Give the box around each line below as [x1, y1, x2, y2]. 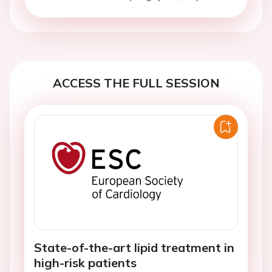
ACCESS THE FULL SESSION [52, 75, 220, 90]
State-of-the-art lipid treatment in [34, 239, 234, 255]
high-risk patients [34, 254, 137, 270]
